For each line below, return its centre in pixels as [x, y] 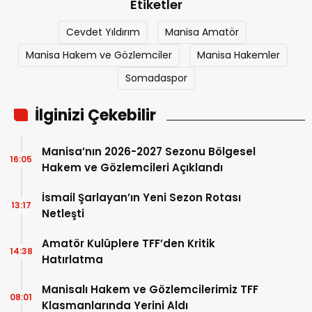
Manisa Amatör [202, 32]
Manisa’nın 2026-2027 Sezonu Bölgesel [149, 151]
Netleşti [63, 213]
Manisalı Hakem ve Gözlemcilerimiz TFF [150, 289]
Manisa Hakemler [238, 55]
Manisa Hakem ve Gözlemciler [99, 55]
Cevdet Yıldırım [103, 32]
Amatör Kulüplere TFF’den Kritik [128, 243]
